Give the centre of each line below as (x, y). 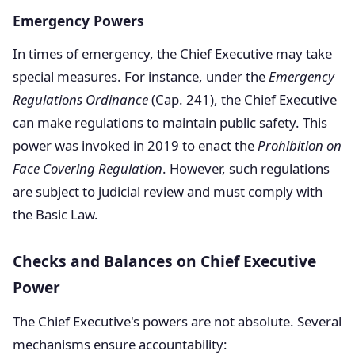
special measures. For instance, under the (141, 76)
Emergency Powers (78, 21)
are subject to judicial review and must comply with (168, 191)
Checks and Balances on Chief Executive (164, 261)
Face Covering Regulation (88, 168)
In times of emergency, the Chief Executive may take (172, 53)
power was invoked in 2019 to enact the (135, 145)
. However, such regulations (246, 168)
